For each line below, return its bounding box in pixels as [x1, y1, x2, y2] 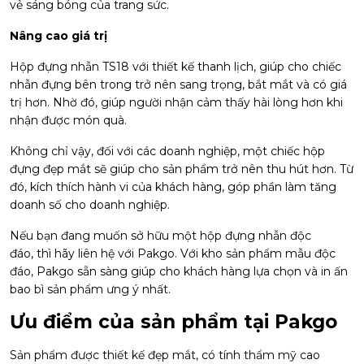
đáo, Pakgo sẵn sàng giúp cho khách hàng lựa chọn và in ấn [10, 264, 348, 279]
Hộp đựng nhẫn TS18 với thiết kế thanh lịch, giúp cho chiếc [10, 59, 341, 74]
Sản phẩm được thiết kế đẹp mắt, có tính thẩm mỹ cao [10, 348, 320, 362]
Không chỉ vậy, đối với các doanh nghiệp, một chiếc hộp [10, 144, 325, 158]
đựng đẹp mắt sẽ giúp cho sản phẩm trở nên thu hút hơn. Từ [10, 162, 353, 176]
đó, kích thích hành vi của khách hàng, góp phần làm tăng [10, 180, 336, 194]
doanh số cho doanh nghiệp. [10, 197, 170, 212]
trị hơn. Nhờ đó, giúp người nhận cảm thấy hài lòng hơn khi [10, 95, 343, 110]
